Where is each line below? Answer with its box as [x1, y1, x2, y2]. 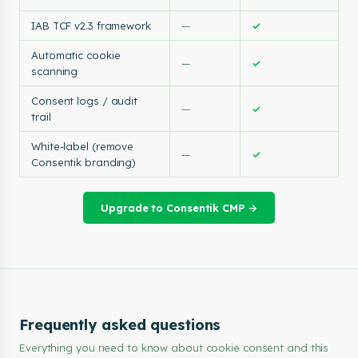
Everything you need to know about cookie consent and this [19, 341, 329, 354]
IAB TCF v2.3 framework [31, 19, 151, 32]
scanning [31, 65, 78, 78]
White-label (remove [31, 140, 134, 153]
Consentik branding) [31, 156, 137, 169]
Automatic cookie [31, 49, 121, 62]
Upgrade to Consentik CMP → [101, 201, 257, 214]
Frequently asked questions [19, 316, 221, 334]
